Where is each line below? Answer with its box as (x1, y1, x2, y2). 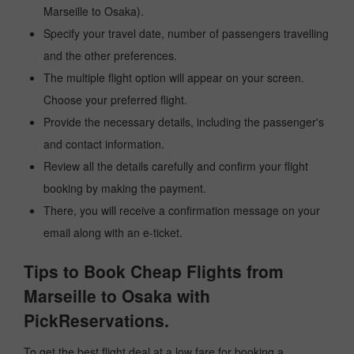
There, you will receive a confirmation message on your (43, 202, 320, 218)
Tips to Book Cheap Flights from (24, 259, 284, 283)
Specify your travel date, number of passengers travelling (43, 25, 329, 41)
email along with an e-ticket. (43, 224, 183, 240)
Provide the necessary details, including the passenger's (43, 114, 324, 130)
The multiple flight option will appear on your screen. (43, 70, 304, 85)
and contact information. (43, 136, 164, 152)
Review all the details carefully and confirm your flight (43, 158, 308, 174)
